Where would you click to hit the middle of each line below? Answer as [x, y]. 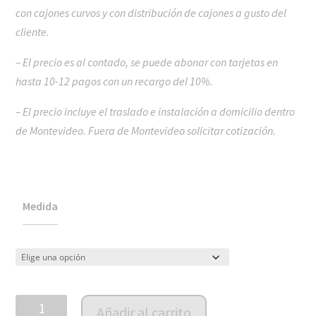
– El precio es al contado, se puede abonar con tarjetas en [147, 62]
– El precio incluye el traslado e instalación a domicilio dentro [156, 111]
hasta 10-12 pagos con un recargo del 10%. [115, 81]
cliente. [33, 31]
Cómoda [35, 303]
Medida [40, 206]
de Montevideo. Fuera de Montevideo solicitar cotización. [146, 130]
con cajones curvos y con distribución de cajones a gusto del [151, 12]
